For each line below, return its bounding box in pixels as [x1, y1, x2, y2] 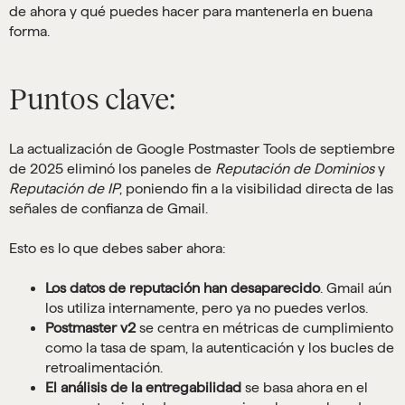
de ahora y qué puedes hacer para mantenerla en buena [9, 4, 372, 19]
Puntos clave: [9, 83, 176, 116]
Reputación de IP [9, 181, 119, 196]
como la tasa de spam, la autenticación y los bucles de [45, 340, 394, 355]
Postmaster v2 [45, 320, 136, 335]
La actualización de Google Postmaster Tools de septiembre [9, 141, 395, 156]
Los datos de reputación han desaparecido [45, 280, 320, 296]
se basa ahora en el [241, 380, 368, 395]
